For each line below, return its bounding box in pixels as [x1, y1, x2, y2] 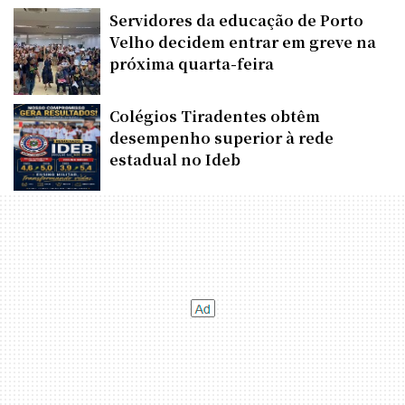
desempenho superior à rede [109, 127, 334, 148]
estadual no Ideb [109, 148, 240, 170]
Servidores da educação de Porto [109, 9, 363, 31]
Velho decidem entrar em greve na [109, 31, 376, 52]
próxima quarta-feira [109, 52, 274, 74]
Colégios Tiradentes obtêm [109, 105, 320, 127]
